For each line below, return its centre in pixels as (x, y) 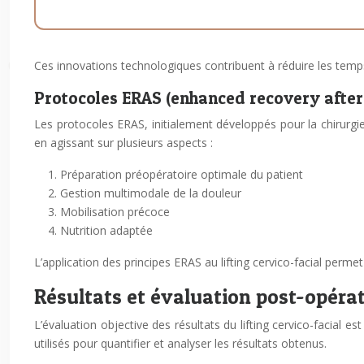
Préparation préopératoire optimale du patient (182, 174)
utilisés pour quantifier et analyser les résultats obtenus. (180, 343)
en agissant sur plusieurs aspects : (123, 143)
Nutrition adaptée (106, 230)
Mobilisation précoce (115, 212)
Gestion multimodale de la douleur (151, 193)
